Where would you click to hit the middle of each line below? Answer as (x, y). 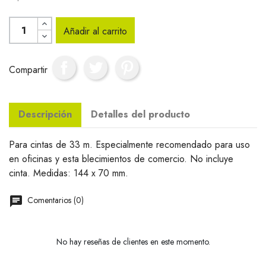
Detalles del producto (140, 114)
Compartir (28, 69)
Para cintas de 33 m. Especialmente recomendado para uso (129, 145)
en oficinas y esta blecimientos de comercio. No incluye (121, 159)
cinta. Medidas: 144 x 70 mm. (69, 173)
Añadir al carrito (96, 31)
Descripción (45, 114)
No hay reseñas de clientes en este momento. (133, 242)
